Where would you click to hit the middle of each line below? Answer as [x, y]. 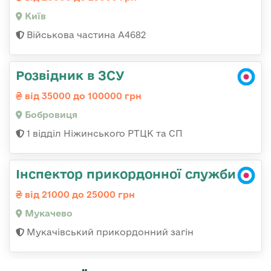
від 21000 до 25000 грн [79, 195]
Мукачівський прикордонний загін [109, 232]
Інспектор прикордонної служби [126, 174]
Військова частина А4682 [85, 35]
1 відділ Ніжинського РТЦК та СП [103, 134]
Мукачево [47, 214]
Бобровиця [50, 115]
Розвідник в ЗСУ [70, 75]
